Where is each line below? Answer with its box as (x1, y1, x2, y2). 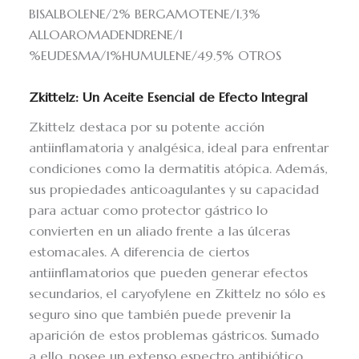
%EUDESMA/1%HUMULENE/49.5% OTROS (29, 46, 282, 64)
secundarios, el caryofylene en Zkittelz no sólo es (29, 285, 326, 303)
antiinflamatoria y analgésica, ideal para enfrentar (29, 139, 329, 157)
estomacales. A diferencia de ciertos (29, 244, 250, 261)
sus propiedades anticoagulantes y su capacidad (29, 181, 320, 199)
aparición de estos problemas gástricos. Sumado (29, 327, 320, 345)
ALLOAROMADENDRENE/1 (29, 26, 184, 43)
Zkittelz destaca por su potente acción (29, 119, 265, 136)
